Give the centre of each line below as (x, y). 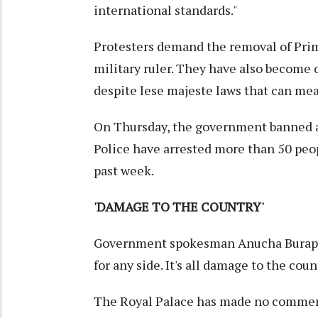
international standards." (166, 10)
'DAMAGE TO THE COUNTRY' (179, 207)
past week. (124, 171)
